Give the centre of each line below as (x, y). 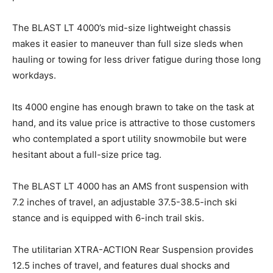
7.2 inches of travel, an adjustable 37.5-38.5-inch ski (125, 202)
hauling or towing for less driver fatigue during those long (136, 59)
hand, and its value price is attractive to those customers (134, 122)
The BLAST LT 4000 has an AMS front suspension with (130, 186)
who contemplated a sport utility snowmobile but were (129, 138)
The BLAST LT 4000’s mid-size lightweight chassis (122, 27)
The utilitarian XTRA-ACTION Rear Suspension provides (133, 249)
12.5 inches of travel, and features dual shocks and (121, 265)
